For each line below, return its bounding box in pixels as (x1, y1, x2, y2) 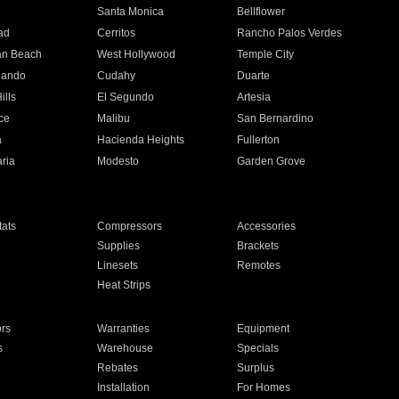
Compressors (96, 220, 162, 232)
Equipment (237, 322, 290, 335)
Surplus (237, 362, 275, 374)
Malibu (96, 112, 130, 125)
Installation (96, 381, 150, 394)
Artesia (237, 91, 272, 103)
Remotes (237, 259, 281, 272)
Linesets (96, 259, 138, 272)
